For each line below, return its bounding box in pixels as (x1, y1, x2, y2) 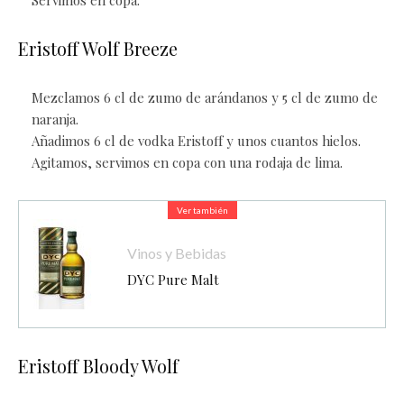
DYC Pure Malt (127, 270, 219, 289)
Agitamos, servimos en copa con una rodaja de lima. (32, 153, 343, 172)
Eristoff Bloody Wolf (18, 353, 179, 379)
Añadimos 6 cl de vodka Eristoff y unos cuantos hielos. (32, 132, 361, 151)
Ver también (176, 205, 228, 216)
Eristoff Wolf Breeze (18, 36, 178, 61)
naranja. (32, 110, 78, 129)
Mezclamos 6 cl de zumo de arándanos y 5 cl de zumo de (32, 88, 378, 107)
